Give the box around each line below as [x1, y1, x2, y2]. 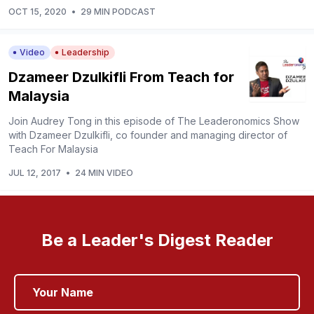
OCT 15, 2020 [8, 6, 67, 17]
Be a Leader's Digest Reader [41, 229, 273, 250]
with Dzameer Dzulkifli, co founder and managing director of [8, 128, 287, 141]
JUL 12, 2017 [8, 167, 61, 178]
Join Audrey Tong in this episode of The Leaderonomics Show [8, 114, 299, 127]
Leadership [62, 46, 109, 57]
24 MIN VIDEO [75, 167, 133, 178]
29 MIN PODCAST [81, 6, 156, 17]
